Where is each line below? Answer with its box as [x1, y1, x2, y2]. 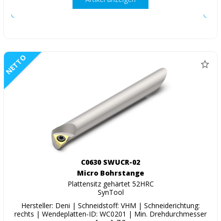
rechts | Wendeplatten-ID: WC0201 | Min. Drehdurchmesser [14, 209, 207, 219]
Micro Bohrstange [77, 168, 144, 178]
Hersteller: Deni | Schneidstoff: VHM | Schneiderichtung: [21, 201, 200, 211]
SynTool [97, 187, 124, 197]
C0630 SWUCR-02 [81, 157, 140, 167]
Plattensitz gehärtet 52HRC [67, 179, 154, 189]
